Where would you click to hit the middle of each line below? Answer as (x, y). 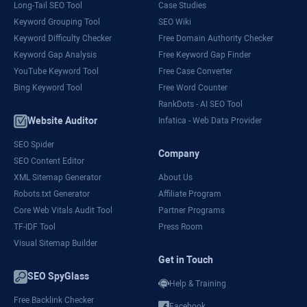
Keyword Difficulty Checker (63, 38)
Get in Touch (185, 260)
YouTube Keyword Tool (56, 71)
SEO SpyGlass (58, 276)
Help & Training (197, 284)
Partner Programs (191, 210)
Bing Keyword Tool (48, 88)
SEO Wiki (174, 22)
